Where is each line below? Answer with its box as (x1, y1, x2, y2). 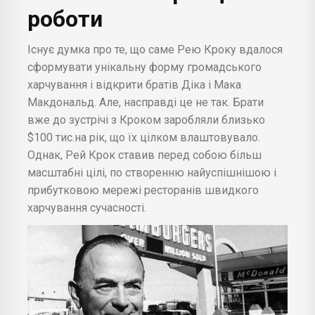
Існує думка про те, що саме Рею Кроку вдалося (27, 43, 283, 57)
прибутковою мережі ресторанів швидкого (27, 184, 259, 198)
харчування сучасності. (27, 201, 146, 215)
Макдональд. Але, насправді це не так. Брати (27, 96, 264, 110)
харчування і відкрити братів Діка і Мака (27, 78, 241, 92)
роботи (27, 6, 103, 33)
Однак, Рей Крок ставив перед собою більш (27, 148, 262, 162)
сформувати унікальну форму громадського (27, 60, 262, 75)
